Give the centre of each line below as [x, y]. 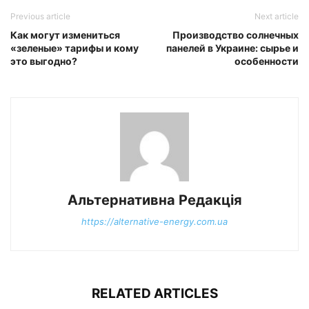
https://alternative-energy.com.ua [154, 221]
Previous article [40, 16]
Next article [277, 16]
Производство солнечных [236, 34]
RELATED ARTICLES [154, 293]
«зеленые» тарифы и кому [74, 48]
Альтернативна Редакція [154, 200]
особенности [267, 61]
